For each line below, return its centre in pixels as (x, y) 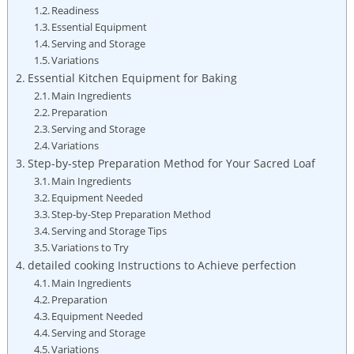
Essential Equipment (100, 26)
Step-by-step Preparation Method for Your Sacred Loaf (171, 163)
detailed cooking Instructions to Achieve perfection (162, 265)
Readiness (75, 10)
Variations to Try (90, 247)
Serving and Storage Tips (109, 230)
